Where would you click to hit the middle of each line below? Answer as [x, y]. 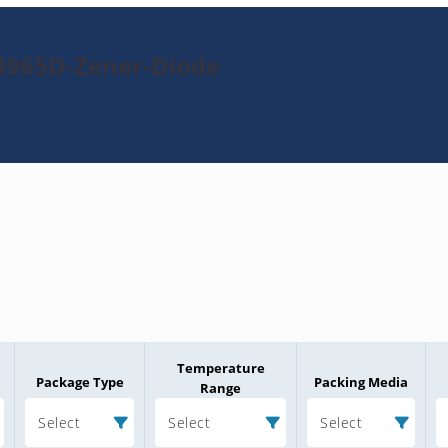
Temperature [220, 368]
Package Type [79, 382]
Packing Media [361, 382]
